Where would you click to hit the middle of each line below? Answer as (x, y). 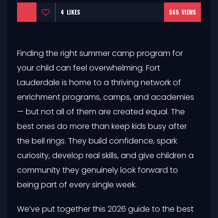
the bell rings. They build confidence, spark (97, 141)
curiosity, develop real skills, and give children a (105, 155)
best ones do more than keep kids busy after (102, 126)
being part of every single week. (77, 184)
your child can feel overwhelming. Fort (89, 68)
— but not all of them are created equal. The (101, 111)
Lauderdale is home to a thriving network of (99, 82)
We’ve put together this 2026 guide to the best (105, 209)
